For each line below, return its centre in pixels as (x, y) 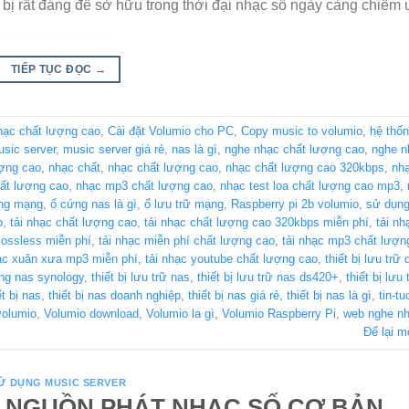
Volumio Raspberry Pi (279, 313)
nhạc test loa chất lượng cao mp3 (310, 185)
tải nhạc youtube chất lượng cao (231, 258)
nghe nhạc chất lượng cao (294, 149)
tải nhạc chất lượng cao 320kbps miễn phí (257, 222)
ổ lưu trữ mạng (184, 204)
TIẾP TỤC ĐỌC (52, 69)
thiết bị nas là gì (329, 295)
